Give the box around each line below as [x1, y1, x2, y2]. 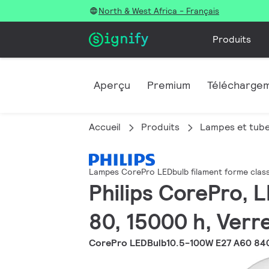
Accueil [89, 121, 121, 133]
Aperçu [94, 78, 130, 92]
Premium [147, 78, 190, 92]
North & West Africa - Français [98, 5, 219, 16]
